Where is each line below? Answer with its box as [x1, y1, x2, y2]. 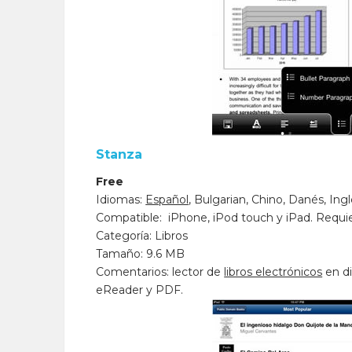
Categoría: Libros [96, 229, 189, 243]
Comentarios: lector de [96, 265, 225, 279]
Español [145, 192, 189, 207]
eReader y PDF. [96, 283, 184, 297]
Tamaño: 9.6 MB [96, 247, 185, 261]
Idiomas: [96, 192, 146, 207]
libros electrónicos [224, 265, 323, 279]
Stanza [96, 147, 143, 162]
